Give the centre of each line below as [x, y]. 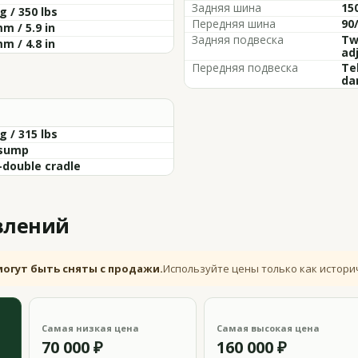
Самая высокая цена [268, 328]
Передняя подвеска [245, 68]
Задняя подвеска [238, 40]
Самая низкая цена [91, 328]
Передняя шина [234, 24]
